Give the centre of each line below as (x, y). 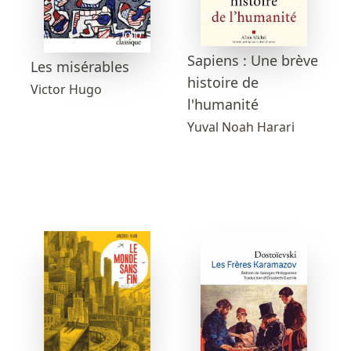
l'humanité (223, 104)
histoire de (223, 82)
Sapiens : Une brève (253, 60)
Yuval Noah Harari (241, 127)
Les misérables (80, 67)
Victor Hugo (66, 90)
